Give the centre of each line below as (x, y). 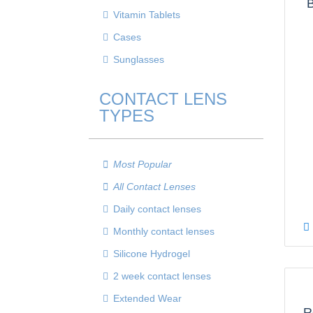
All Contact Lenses (154, 187)
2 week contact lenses (162, 276)
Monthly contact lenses (164, 231)
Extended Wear (147, 298)
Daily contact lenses (157, 209)
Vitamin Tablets (147, 15)
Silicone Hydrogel (152, 254)
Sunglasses (139, 59)
